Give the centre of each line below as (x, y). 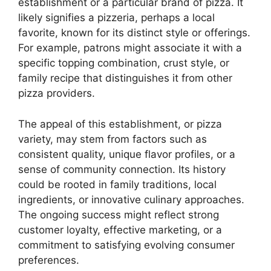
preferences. (49, 260)
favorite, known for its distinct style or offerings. (134, 33)
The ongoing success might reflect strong (119, 214)
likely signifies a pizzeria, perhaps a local (116, 18)
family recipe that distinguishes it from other (125, 78)
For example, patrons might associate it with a (130, 48)
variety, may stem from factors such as (113, 139)
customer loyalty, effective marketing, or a (120, 230)
